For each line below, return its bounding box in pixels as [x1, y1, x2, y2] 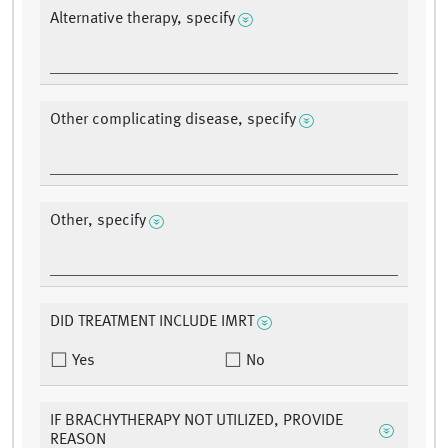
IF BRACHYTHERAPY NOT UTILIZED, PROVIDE [50, 413, 343, 430]
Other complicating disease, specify [50, 112, 296, 129]
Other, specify [50, 213, 146, 230]
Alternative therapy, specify [50, 11, 235, 28]
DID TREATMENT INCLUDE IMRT [50, 314, 254, 331]
